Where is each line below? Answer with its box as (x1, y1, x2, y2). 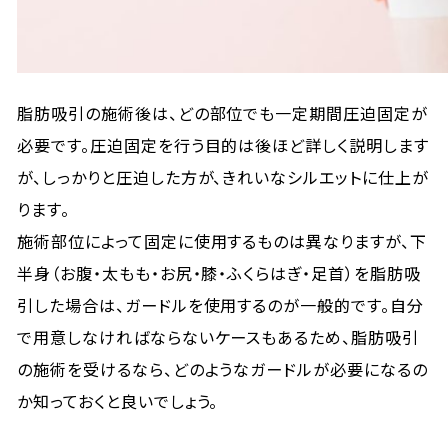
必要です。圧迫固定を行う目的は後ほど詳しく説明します (17, 133, 429, 157)
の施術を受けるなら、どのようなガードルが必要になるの (17, 357, 428, 381)
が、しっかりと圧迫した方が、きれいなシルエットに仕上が (17, 165, 429, 189)
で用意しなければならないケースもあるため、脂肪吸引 (17, 325, 420, 349)
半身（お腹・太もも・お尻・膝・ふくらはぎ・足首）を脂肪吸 (17, 261, 421, 285)
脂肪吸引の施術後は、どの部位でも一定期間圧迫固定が (17, 101, 429, 125)
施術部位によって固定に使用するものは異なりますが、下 (17, 229, 427, 253)
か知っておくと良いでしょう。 (17, 389, 219, 413)
